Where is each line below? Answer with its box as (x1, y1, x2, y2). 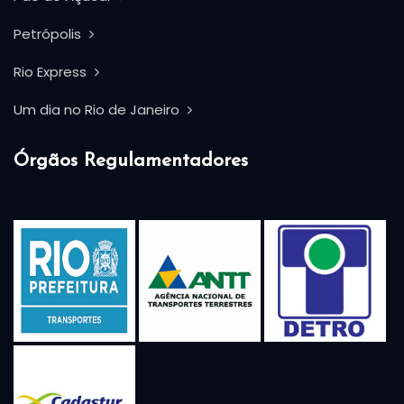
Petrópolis (14, 24, 85, 43)
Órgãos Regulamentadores (14, 151, 248, 170)
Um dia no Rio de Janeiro (14, 100, 183, 119)
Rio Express (14, 62, 90, 81)
